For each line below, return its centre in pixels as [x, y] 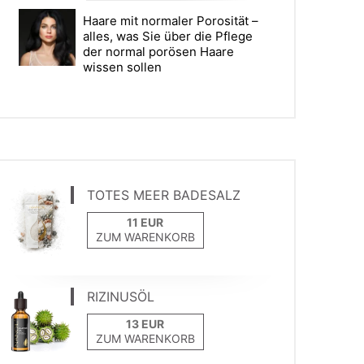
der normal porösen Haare [159, 52]
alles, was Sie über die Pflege [168, 37]
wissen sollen [123, 67]
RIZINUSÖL [120, 297]
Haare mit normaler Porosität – [171, 21]
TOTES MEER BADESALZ [163, 195]
